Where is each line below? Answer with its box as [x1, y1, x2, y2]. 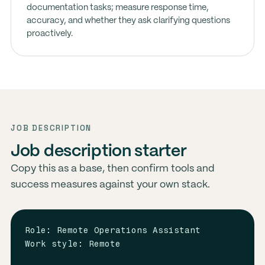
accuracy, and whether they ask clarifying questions [26, 17, 230, 25]
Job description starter [10, 144, 187, 160]
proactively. [26, 30, 73, 38]
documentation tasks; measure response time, [26, 4, 209, 12]
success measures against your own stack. [10, 180, 210, 189]
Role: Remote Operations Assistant [24, 225, 201, 235]
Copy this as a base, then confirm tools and [10, 164, 215, 173]
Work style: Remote [24, 239, 121, 249]
